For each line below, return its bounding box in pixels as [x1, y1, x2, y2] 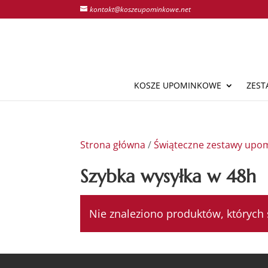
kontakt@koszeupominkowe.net [90, 4, 191, 14]
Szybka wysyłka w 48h [80, 165, 257, 187]
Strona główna [80, 138, 146, 151]
